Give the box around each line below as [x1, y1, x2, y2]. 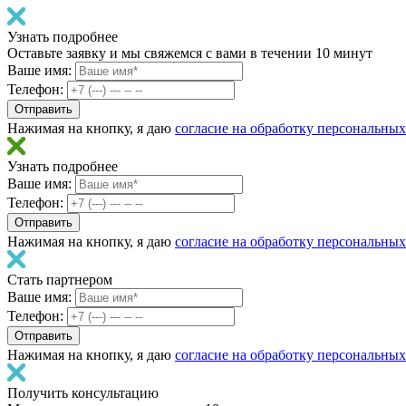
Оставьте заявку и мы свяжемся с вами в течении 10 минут [7, 45, 372, 61]
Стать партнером [7, 272, 112, 287]
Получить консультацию [7, 385, 159, 401]
